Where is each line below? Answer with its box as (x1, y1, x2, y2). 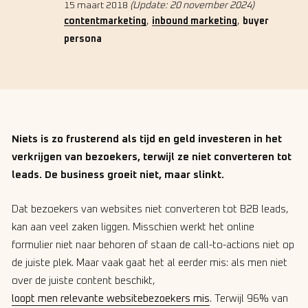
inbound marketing (152, 16, 237, 26)
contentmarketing (64, 16, 146, 26)
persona (64, 34, 102, 44)
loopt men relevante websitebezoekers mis (12, 293, 210, 304)
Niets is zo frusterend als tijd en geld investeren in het (12, 134, 282, 144)
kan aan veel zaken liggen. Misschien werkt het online (12, 221, 254, 232)
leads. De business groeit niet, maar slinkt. (12, 170, 224, 180)
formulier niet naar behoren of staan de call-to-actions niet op (12, 239, 294, 250)
